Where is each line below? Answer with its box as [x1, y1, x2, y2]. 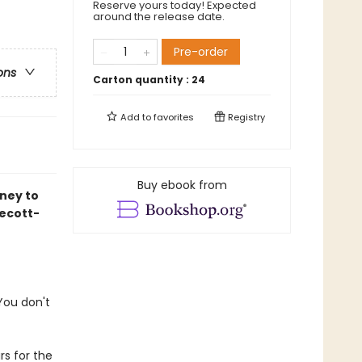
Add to [118, 111, 154, 124]
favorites [154, 111, 194, 124]
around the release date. [93, 9, 225, 24]
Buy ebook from [137, 177, 227, 193]
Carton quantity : [93, 73, 192, 86]
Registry [225, 111, 265, 124]
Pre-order [174, 44, 228, 60]
